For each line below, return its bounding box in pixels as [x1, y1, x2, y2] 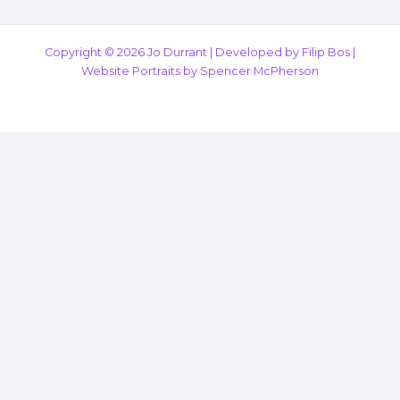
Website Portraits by [81, 64, 200, 78]
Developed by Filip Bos [215, 46, 350, 59]
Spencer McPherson [200, 64, 319, 78]
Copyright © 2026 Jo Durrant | [45, 46, 215, 59]
